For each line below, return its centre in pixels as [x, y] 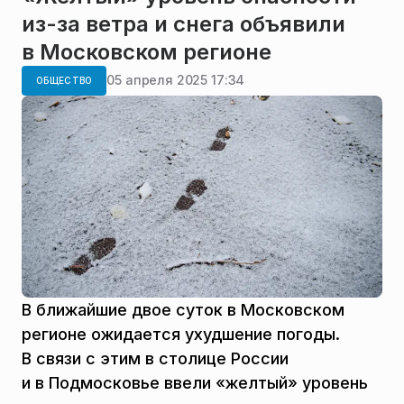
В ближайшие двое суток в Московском [183, 310]
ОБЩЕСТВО [64, 80]
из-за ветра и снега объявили [184, 23]
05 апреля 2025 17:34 [176, 80]
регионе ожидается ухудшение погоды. [181, 335]
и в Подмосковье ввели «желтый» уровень [195, 383]
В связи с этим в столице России [155, 359]
